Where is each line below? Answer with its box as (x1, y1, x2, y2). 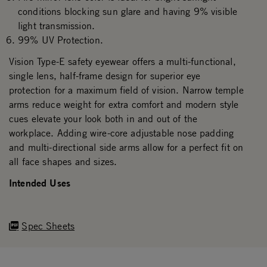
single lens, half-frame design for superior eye (9, 70, 201, 82)
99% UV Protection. (18, 34, 103, 46)
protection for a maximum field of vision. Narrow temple (9, 84, 244, 97)
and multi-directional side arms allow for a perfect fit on (9, 141, 244, 154)
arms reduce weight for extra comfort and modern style (9, 98, 239, 111)
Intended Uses (9, 176, 71, 190)
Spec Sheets (21, 220, 75, 232)
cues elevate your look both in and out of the (9, 113, 198, 125)
